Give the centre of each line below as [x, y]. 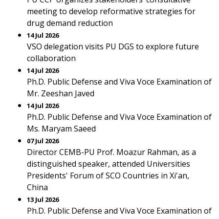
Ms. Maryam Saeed [61, 129]
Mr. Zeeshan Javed [61, 93]
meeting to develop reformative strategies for [111, 11]
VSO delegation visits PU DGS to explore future [113, 46]
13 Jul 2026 [43, 199]
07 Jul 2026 [43, 141]
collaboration [51, 58]
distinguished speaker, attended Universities [109, 164]
